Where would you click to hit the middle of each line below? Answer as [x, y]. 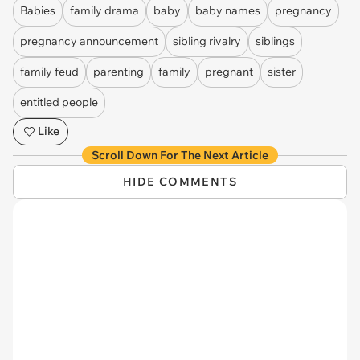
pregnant [229, 72]
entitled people [59, 102]
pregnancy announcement [89, 41]
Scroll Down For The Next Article [180, 155]
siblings [275, 41]
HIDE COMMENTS [180, 181]
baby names [228, 11]
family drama [104, 11]
